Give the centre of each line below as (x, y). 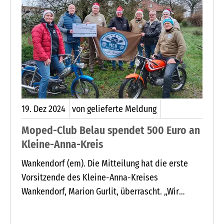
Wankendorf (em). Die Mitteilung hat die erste (105, 164)
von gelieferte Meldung (114, 109)
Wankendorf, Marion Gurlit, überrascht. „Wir (100, 192)
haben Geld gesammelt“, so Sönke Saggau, (98, 206)
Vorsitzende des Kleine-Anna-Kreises (90, 178)
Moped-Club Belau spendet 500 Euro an (111, 130)
